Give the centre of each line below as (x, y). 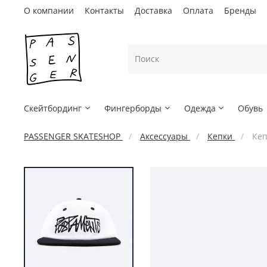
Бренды (240, 11)
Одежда (200, 108)
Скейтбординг (53, 108)
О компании (49, 11)
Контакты (104, 11)
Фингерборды (133, 108)
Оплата (198, 11)
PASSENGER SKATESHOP (72, 136)
